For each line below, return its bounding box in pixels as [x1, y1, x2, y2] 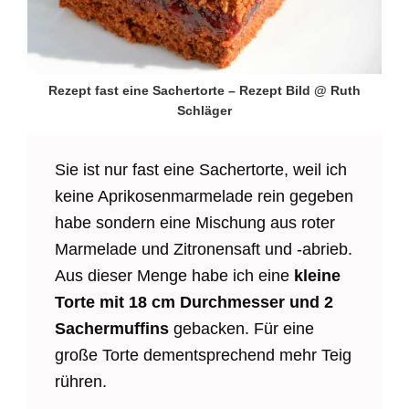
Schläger [177, 103, 232, 119]
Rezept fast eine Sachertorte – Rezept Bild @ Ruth [48, 83, 361, 99]
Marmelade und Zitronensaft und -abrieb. [55, 240, 352, 259]
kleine [289, 267, 341, 286]
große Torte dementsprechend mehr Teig [55, 346, 351, 365]
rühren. [55, 372, 107, 392]
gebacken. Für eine [169, 320, 314, 339]
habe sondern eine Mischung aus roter [55, 214, 335, 233]
